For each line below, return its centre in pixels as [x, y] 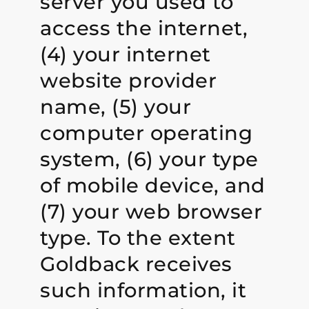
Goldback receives [136, 264]
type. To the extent [138, 238]
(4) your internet [126, 54]
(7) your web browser [151, 212]
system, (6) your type [149, 159]
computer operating [147, 133]
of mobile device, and [153, 186]
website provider [129, 81]
